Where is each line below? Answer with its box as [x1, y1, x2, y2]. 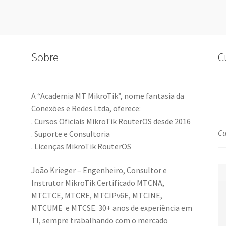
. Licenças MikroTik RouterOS [31, 141, 132, 151]
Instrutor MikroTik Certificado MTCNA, [31, 178, 165, 188]
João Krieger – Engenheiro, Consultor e [31, 165, 167, 176]
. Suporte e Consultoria [31, 128, 110, 139]
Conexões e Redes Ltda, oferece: [31, 103, 141, 114]
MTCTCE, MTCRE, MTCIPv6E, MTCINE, [31, 190, 163, 201]
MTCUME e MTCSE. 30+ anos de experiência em [31, 203, 193, 213]
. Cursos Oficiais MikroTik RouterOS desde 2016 [31, 116, 191, 126]
